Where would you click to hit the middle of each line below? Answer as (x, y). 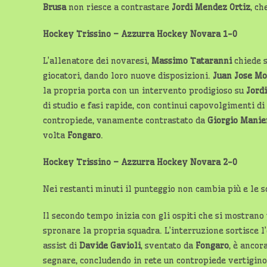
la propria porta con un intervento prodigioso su (145, 91)
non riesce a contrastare (119, 7)
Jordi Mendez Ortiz (211, 7)
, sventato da (168, 246)
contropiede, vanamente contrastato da (125, 120)
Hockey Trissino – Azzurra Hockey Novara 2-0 (140, 162)
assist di (61, 246)
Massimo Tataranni (192, 61)
